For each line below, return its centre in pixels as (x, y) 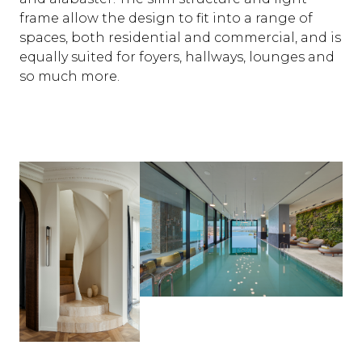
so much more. (69, 77)
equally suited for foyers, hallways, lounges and (177, 57)
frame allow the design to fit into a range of (166, 19)
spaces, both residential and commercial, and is (180, 38)
